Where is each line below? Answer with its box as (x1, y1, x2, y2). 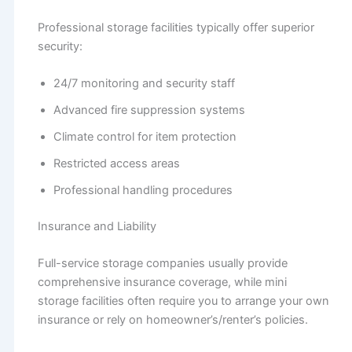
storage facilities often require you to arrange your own (37, 294, 329, 309)
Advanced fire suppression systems (53, 102, 245, 117)
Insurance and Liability (37, 218, 156, 233)
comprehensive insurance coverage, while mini (37, 275, 287, 290)
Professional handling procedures (53, 182, 233, 197)
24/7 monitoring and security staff (53, 75, 235, 90)
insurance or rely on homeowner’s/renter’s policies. (37, 313, 308, 328)
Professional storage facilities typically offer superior (37, 20, 314, 35)
